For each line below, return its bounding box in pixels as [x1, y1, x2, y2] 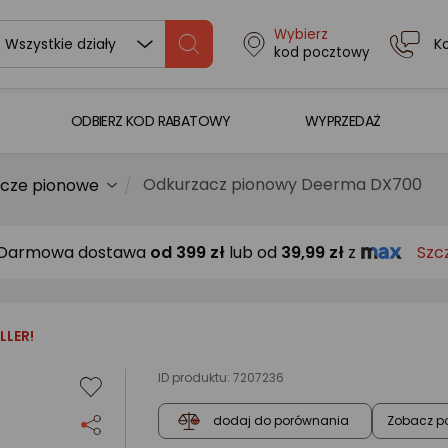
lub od [229, 240, 277, 264]
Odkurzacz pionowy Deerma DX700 [143, 173, 422, 196]
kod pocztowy [273, 43, 370, 62]
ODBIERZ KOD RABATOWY [70, 110, 231, 131]
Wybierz [273, 25, 328, 44]
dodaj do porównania [213, 412, 349, 430]
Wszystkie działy [4, 34, 116, 54]
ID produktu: [158, 369, 233, 386]
